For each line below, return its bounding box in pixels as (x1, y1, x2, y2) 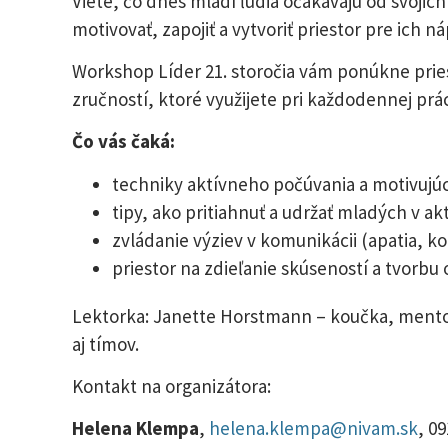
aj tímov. (72, 331, 139, 356)
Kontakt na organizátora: (72, 374, 271, 399)
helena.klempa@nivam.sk (209, 416, 418, 441)
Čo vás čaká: (72, 129, 175, 154)
